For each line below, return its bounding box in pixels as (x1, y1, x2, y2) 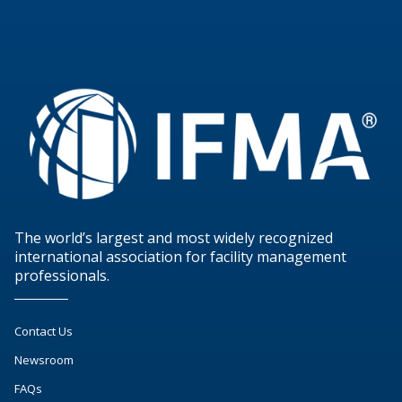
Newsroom (14, 351, 74, 368)
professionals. (14, 266, 109, 286)
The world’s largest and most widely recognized (14, 228, 333, 249)
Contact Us (14, 322, 73, 339)
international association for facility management (14, 247, 346, 267)
